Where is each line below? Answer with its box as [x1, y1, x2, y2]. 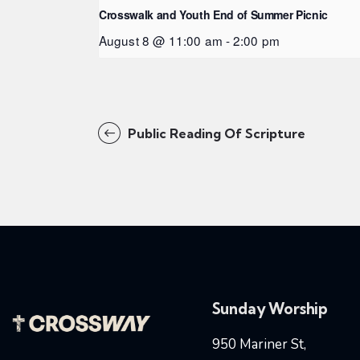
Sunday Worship [211, 298, 328, 318]
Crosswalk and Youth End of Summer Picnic [99, 6, 328, 23]
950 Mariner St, [211, 334, 306, 354]
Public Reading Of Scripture [124, 125, 305, 142]
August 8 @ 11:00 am [99, 31, 223, 50]
